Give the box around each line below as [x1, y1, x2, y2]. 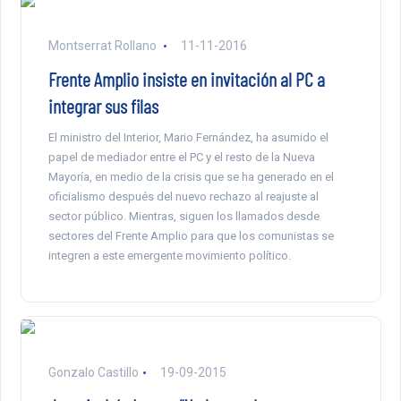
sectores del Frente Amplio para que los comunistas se [47, 229, 334, 243]
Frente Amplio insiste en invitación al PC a [47, 67, 325, 91]
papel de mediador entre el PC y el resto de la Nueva [47, 150, 315, 165]
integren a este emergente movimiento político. [47, 249, 291, 263]
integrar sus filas [47, 94, 158, 118]
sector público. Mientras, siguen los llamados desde [47, 209, 320, 224]
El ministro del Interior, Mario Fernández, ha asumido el [47, 131, 328, 145]
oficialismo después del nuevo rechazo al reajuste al [47, 190, 319, 204]
